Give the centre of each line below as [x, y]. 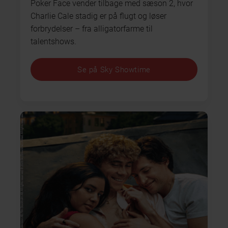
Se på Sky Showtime [114, 69]
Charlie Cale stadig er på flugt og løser [98, 16]
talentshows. [53, 42]
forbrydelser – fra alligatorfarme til [92, 29]
